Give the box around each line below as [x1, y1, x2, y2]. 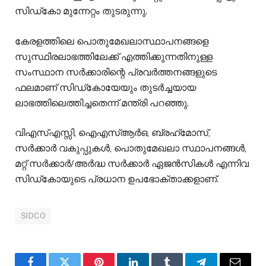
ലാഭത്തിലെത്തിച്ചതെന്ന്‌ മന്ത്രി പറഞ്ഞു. [15, 97, 189, 109]
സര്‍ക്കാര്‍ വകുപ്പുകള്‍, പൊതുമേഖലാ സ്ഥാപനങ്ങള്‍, [15, 142, 246, 154]
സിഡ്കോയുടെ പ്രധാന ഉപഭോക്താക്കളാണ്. [15, 173, 218, 185]
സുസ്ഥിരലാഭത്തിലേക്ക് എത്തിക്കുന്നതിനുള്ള [15, 50, 213, 62]
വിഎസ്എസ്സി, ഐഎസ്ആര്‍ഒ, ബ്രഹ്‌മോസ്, [15, 126, 210, 138]
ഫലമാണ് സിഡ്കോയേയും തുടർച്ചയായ [15, 81, 196, 93]
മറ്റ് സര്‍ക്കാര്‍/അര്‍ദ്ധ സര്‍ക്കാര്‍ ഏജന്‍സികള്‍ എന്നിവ [15, 157, 249, 169]
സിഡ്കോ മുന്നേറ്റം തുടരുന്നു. [15, 5, 147, 17]
